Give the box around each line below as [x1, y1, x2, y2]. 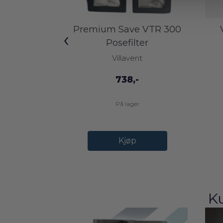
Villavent [112, 53, 143, 63]
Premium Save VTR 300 [73, 23, 182, 35]
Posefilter [106, 37, 149, 48]
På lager [115, 100, 139, 108]
